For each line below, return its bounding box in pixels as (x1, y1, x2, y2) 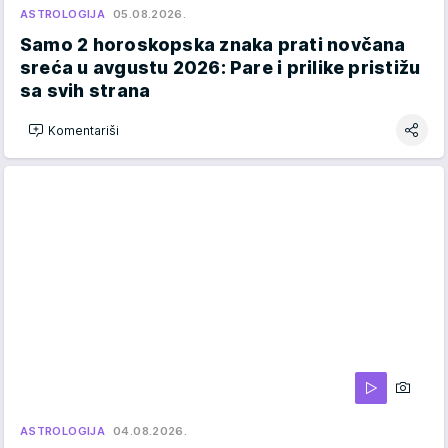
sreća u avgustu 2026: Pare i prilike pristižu (20, 57, 421, 79)
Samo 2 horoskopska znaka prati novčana (20, 34, 406, 56)
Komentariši (48, 122, 119, 138)
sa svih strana (20, 80, 151, 102)
